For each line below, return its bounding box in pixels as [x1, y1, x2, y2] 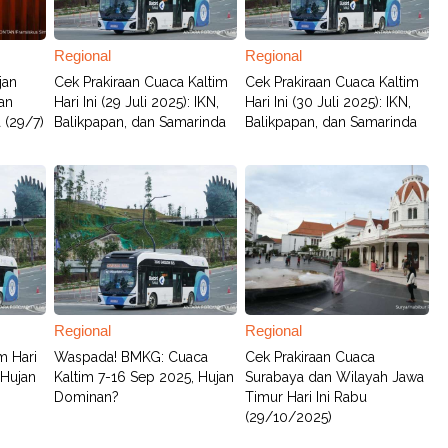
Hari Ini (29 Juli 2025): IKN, [54, 94, 220, 110]
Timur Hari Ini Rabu [245, 389, 368, 405]
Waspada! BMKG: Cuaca [54, 349, 209, 365]
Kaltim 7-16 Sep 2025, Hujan [54, 369, 235, 385]
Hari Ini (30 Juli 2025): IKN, [245, 94, 412, 110]
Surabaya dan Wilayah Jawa [245, 369, 425, 385]
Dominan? [54, 389, 120, 405]
